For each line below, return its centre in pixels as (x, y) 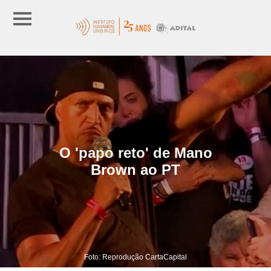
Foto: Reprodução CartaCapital (135, 257)
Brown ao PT (135, 169)
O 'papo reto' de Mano (135, 152)
